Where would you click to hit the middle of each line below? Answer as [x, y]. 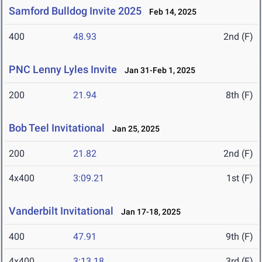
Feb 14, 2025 [170, 12]
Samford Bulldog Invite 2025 [75, 11]
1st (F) [240, 178]
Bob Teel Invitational [57, 128]
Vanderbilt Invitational [61, 211]
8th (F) [239, 95]
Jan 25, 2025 [133, 129]
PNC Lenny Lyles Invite [63, 70]
